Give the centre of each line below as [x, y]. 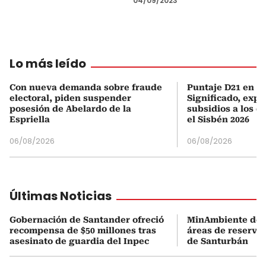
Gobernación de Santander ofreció [87, 219]
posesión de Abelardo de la [70, 108]
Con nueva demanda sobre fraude [86, 87]
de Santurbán [218, 241]
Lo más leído [48, 63]
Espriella [30, 119]
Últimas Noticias [61, 196]
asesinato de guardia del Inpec [79, 241]
